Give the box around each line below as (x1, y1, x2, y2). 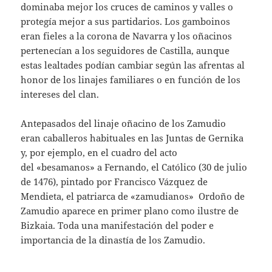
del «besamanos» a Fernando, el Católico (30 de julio (21, 160, 248, 173)
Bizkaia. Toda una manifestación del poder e (21, 219, 214, 231)
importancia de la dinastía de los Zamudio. (21, 233, 206, 246)
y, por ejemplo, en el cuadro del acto (21, 146, 178, 158)
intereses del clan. (21, 87, 114, 100)
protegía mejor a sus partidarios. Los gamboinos (21, 15, 231, 27)
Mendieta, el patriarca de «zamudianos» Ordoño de (21, 189, 245, 202)
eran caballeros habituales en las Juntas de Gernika (21, 131, 244, 144)
